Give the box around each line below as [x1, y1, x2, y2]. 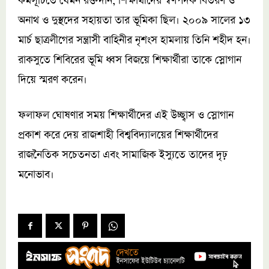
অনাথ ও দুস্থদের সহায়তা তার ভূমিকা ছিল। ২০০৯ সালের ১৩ [18, 13, 250, 28]
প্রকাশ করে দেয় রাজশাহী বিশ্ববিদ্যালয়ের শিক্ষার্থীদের [18, 128, 218, 143]
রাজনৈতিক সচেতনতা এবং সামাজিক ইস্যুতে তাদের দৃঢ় [18, 148, 228, 163]
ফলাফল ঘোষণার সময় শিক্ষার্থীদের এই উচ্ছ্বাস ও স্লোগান [18, 108, 234, 123]
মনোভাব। [18, 168, 54, 183]
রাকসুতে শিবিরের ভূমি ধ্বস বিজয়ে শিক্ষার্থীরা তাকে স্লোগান [18, 53, 241, 68]
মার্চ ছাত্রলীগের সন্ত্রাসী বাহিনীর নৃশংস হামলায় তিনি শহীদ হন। [18, 33, 251, 48]
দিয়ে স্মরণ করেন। [18, 73, 87, 88]
